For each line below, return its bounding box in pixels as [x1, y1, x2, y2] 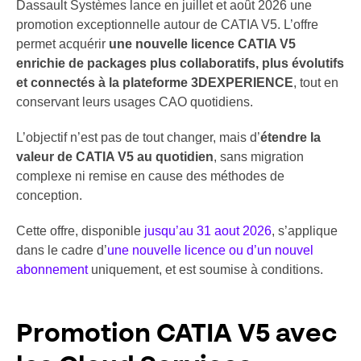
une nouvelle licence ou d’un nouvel [107, 243, 313, 257]
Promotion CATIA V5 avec [16, 321, 337, 347]
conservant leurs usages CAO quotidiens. [16, 94, 253, 109]
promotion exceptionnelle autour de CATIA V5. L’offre [16, 17, 318, 31]
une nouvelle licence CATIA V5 [109, 36, 296, 51]
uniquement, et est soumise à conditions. [91, 262, 323, 276]
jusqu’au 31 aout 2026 [144, 223, 272, 238]
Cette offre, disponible [16, 223, 144, 238]
